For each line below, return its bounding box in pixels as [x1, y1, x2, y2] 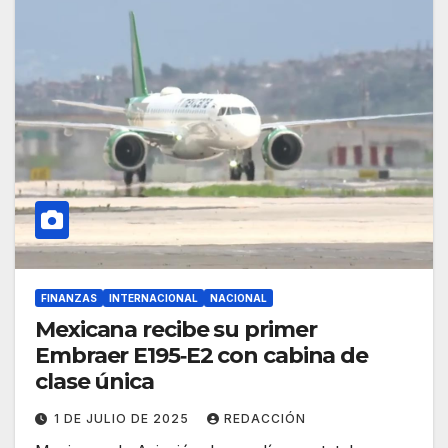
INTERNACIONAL [109, 292, 198, 305]
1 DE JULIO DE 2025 [54, 411, 193, 427]
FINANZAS [41, 292, 97, 305]
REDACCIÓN [224, 411, 306, 427]
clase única [35, 368, 154, 396]
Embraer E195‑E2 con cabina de [35, 342, 369, 370]
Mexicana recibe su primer [35, 316, 317, 344]
